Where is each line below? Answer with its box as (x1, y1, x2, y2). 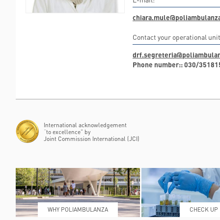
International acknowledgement (44, 121, 127, 129)
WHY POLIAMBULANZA (48, 206, 108, 213)
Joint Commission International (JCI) (44, 135, 139, 142)
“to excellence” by (44, 128, 90, 136)
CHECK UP (189, 206, 218, 213)
